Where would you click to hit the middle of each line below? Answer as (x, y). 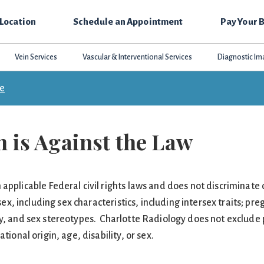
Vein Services (36, 57)
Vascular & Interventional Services (138, 57)
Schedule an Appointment (128, 22)
